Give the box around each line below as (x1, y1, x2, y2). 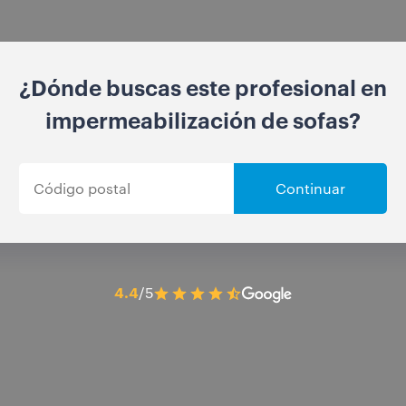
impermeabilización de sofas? (45, 105, 361, 135)
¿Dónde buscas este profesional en (19, 72, 387, 102)
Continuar (275, 179, 345, 198)
